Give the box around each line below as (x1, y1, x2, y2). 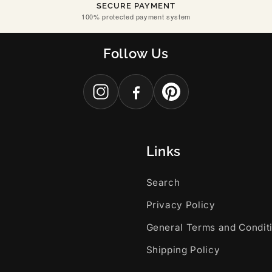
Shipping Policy (146, 243, 220, 256)
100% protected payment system (81, 11, 191, 21)
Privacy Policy (146, 199, 216, 211)
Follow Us (103, 45, 169, 61)
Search (146, 176, 180, 188)
